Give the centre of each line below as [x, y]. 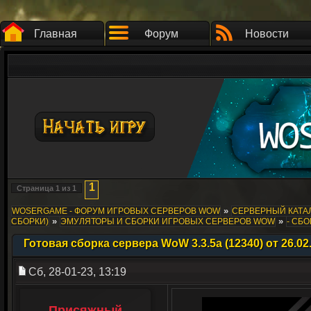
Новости [267, 34]
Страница [36, 188]
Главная [56, 34]
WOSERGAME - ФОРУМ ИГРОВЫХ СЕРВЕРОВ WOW [116, 211]
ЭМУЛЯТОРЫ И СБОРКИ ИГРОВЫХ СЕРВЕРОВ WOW [168, 221]
